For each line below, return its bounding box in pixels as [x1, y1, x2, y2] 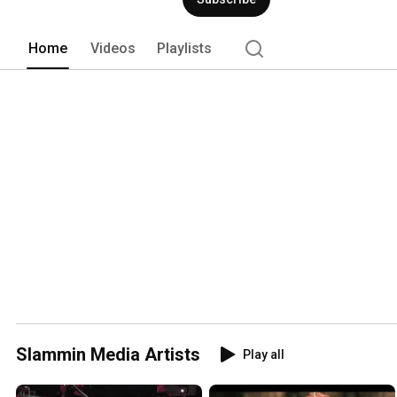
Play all [243, 346, 284, 362]
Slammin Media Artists [16, 343, 200, 365]
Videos [90, 39, 136, 57]
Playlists [157, 39, 212, 57]
